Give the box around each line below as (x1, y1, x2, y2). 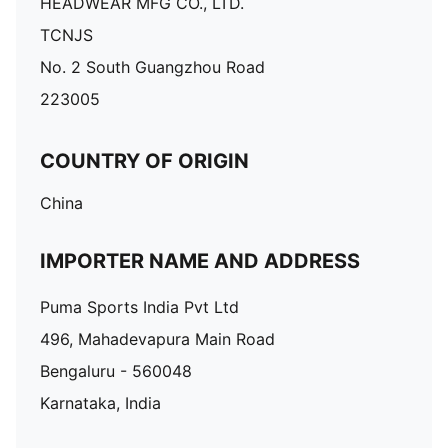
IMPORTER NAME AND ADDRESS (40, 249, 360, 273)
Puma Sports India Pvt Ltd (40, 297, 239, 317)
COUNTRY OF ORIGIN (40, 149, 249, 173)
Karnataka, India (40, 393, 161, 413)
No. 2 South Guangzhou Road (40, 57, 265, 77)
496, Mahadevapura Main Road (40, 329, 275, 349)
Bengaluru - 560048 (40, 361, 192, 381)
